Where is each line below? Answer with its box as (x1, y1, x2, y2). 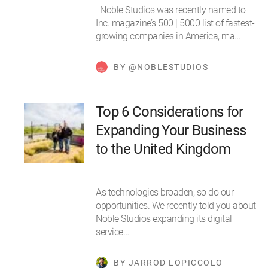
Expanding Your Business (96, 122, 246, 139)
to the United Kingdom (96, 141, 231, 158)
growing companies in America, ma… (96, 31, 240, 42)
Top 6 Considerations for (96, 103, 243, 121)
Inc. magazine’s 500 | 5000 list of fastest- (96, 17, 255, 29)
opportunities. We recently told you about (96, 200, 256, 212)
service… (96, 226, 129, 238)
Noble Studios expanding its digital (96, 213, 232, 225)
